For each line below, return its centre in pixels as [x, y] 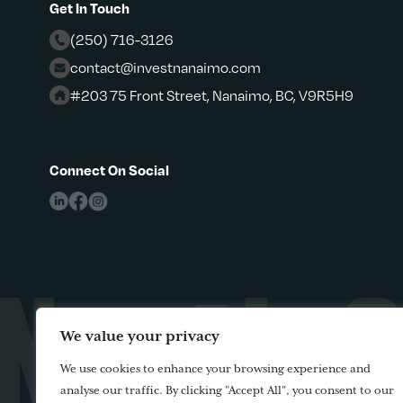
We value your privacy [140, 337]
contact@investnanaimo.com [165, 67]
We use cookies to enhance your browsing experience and [215, 369]
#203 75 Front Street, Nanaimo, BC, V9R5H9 [211, 94]
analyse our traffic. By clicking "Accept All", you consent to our [227, 391]
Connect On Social [110, 170]
